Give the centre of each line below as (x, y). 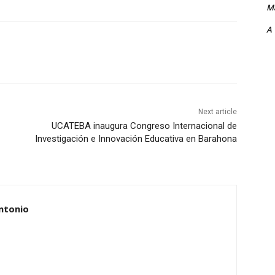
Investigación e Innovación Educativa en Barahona (136, 139)
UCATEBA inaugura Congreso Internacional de (144, 126)
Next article (217, 112)
